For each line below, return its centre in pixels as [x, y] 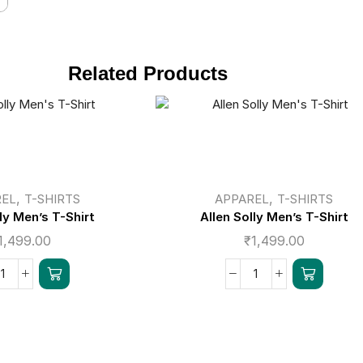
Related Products [147, 73]
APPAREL [242, 199]
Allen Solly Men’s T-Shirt [274, 216]
